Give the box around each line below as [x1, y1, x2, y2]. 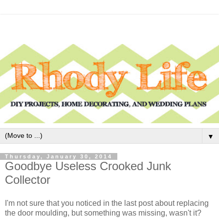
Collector [5, 173, 50, 187]
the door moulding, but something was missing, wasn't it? [5, 209, 201, 218]
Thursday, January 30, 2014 [5, 153, 112, 160]
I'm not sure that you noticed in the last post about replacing [5, 199, 209, 208]
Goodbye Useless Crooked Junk [5, 159, 171, 173]
